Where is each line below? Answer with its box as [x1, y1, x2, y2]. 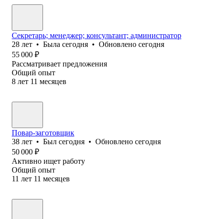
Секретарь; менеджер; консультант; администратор [12, 31, 181, 40]
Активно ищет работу [12, 156, 85, 165]
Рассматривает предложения [12, 59, 107, 68]
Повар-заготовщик [12, 128, 74, 137]
